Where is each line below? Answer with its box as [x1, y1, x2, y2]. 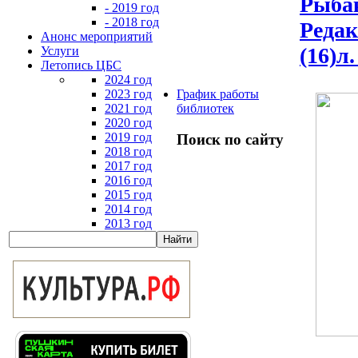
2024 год [105, 73, 152, 86]
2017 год [105, 159, 152, 173]
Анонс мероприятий [41, 30, 153, 43]
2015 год [105, 188, 152, 201]
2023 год [105, 87, 152, 101]
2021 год [105, 101, 152, 115]
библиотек [177, 101, 234, 115]
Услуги [41, 44, 79, 58]
